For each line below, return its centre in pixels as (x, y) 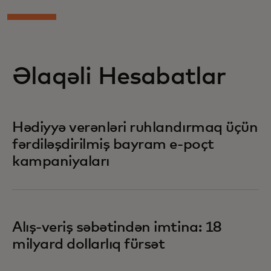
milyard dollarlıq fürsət (89, 244)
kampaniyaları (61, 161)
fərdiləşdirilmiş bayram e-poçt (113, 144)
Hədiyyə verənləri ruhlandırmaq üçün (135, 127)
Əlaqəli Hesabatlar (119, 77)
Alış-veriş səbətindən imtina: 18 (117, 227)
